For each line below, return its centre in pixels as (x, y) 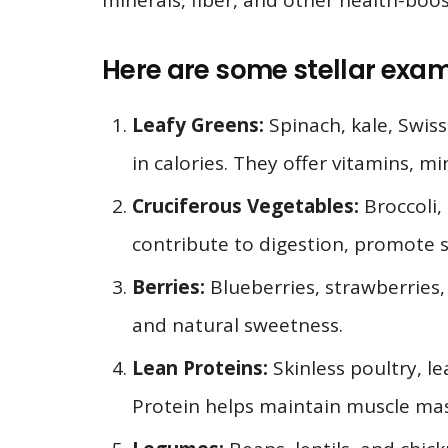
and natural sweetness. (237, 324)
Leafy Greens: (198, 124)
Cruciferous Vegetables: (245, 205)
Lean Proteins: (200, 367)
